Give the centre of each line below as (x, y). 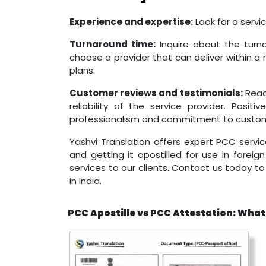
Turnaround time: (113, 44)
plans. (82, 70)
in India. (85, 181)
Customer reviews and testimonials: (156, 93)
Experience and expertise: (131, 22)
